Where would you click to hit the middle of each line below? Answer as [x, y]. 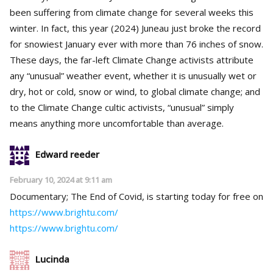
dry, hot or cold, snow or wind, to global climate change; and [135, 91]
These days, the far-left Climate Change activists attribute [132, 59]
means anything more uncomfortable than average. [117, 123]
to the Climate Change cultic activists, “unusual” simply [122, 107]
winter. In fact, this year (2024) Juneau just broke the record [135, 28]
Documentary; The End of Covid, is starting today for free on [136, 196]
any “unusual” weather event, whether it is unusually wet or [133, 75]
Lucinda [52, 259]
